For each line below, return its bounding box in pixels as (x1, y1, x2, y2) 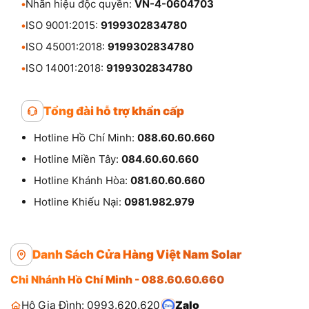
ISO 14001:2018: (26, 61, 106, 74)
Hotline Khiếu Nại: (34, 195, 124, 208)
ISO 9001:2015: (26, 18, 101, 32)
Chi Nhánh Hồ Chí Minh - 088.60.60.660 (10, 272, 224, 286)
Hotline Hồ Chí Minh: (34, 130, 137, 144)
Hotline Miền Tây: (34, 152, 121, 166)
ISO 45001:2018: (26, 39, 108, 53)
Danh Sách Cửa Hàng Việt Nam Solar (32, 247, 241, 261)
